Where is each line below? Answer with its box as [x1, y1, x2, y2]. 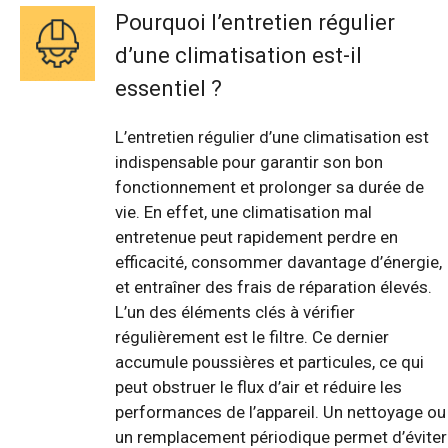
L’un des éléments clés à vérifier [115, 301, 355, 322]
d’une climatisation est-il [115, 42, 362, 68]
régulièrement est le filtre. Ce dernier [115, 326, 389, 347]
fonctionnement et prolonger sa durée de [115, 176, 424, 197]
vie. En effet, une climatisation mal [115, 201, 372, 222]
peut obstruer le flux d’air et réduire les [115, 376, 402, 397]
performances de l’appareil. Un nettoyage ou [115, 401, 446, 422]
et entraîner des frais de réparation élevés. [115, 276, 432, 297]
